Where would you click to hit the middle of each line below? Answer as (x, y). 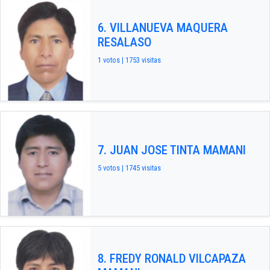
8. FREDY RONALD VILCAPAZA (171, 258)
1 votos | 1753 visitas (129, 60)
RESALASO (124, 42)
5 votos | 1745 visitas (129, 168)
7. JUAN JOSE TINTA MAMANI (171, 150)
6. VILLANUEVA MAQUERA (162, 28)
